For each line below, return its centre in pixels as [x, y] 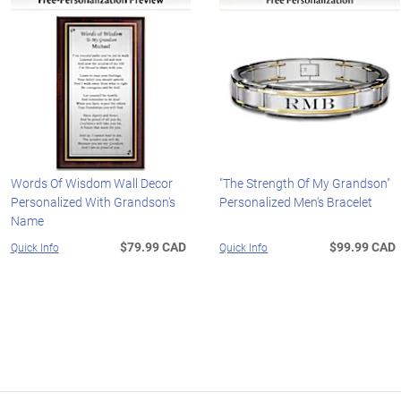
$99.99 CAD [363, 247]
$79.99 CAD [154, 247]
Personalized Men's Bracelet [296, 202]
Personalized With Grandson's [93, 202]
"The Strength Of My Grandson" [305, 183]
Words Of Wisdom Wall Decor [91, 183]
